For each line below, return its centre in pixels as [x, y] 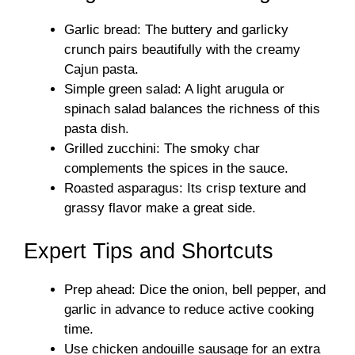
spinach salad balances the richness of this [192, 109]
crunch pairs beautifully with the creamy [182, 50]
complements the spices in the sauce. [176, 168]
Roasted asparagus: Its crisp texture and [185, 188]
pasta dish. [97, 129]
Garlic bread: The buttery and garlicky [176, 30]
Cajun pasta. [101, 69]
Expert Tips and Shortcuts [149, 251]
